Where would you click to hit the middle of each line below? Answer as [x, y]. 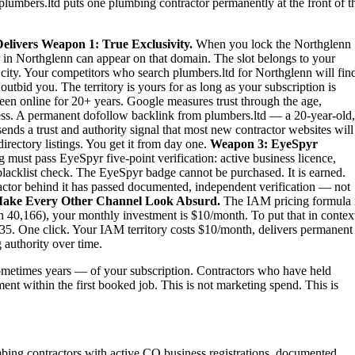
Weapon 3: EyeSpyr [264, 143]
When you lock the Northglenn [272, 44]
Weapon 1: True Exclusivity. [117, 44]
